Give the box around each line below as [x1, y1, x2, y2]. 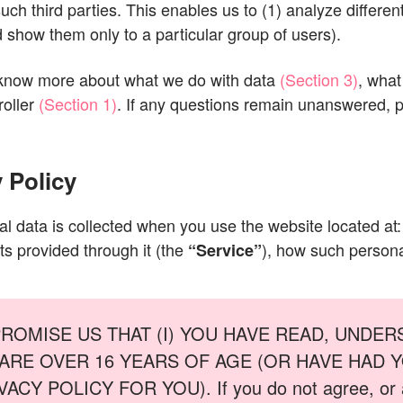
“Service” [188, 238, 262, 262]
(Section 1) [39, 92, 117, 115]
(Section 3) [280, 67, 358, 91]
